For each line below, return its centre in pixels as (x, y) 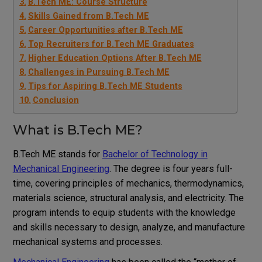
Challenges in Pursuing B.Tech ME (99, 72)
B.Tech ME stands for (57, 154)
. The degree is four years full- (171, 168)
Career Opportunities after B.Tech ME (105, 30)
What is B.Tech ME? (77, 130)
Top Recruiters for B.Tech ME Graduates (111, 44)
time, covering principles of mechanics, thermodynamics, (128, 183)
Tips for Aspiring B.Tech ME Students (105, 86)
